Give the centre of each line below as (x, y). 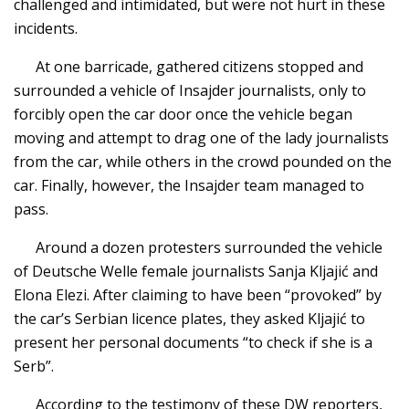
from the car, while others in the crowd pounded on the (203, 161)
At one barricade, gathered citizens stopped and (199, 66)
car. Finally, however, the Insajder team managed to (189, 185)
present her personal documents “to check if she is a (193, 342)
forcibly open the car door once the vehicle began (183, 114)
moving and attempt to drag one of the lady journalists (201, 137)
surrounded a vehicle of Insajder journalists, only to (190, 90)
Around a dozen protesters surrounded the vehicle (209, 247)
